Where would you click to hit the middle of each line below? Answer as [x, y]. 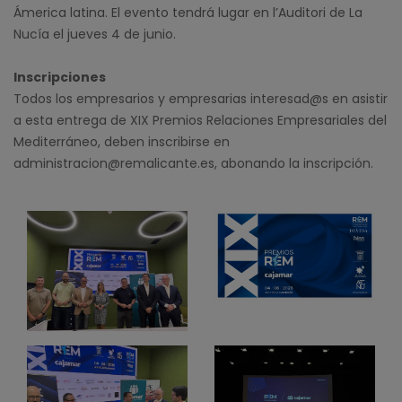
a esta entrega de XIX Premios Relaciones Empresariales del [200, 120]
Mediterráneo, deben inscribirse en [122, 141]
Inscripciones [60, 77]
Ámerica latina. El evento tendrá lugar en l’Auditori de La [188, 12]
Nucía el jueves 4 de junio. [95, 34]
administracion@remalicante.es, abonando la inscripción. [193, 163]
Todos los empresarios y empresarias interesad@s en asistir [201, 98]
